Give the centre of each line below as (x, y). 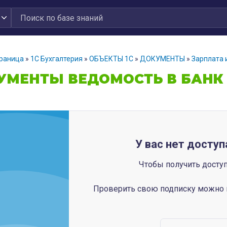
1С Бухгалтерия (56, 59)
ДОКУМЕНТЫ (162, 59)
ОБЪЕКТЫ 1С (111, 59)
